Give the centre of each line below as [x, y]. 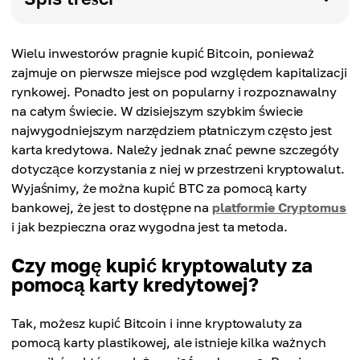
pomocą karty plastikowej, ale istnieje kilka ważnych [169, 342]
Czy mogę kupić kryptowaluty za [162, 265]
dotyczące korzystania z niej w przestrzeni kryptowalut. [178, 169]
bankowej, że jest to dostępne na [112, 207]
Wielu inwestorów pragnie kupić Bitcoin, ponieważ [163, 53]
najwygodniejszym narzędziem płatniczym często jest [172, 130]
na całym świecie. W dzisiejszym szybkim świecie [157, 111]
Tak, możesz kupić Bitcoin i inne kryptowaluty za [157, 323]
